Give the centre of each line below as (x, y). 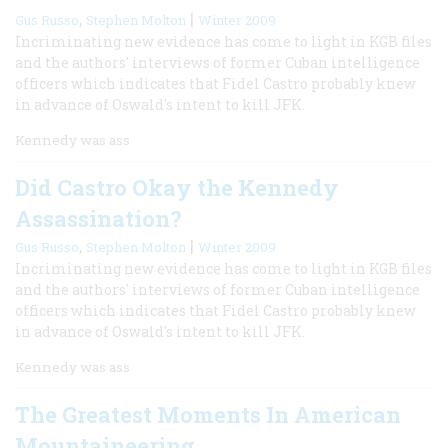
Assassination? (98, 218)
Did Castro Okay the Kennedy (177, 187)
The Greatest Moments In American (208, 414)
